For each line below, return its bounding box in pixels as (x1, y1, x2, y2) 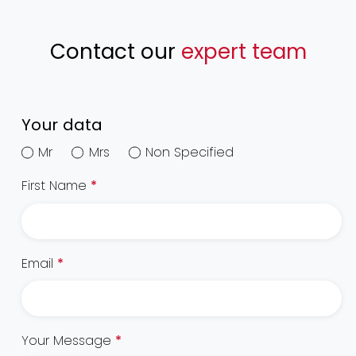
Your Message (21, 331, 116, 350)
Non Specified (145, 143, 234, 162)
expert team (180, 37, 307, 66)
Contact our (49, 37, 181, 66)
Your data (21, 114, 103, 137)
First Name (21, 176, 91, 195)
